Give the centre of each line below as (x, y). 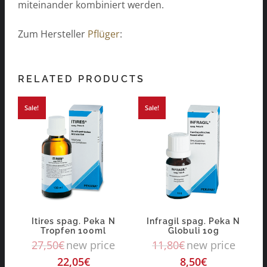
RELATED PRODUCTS (82, 79)
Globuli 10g (194, 231)
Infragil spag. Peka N (194, 221)
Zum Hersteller (53, 34)
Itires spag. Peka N (73, 221)
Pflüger (104, 34)
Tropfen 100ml (73, 231)
